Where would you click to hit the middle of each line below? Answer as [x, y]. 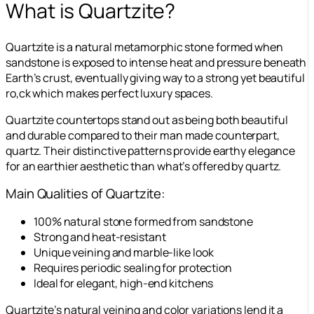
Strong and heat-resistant [100, 237]
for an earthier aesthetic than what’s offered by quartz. [144, 166]
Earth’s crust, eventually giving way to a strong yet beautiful [155, 77]
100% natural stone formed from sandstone [143, 221]
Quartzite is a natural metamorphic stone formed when [144, 47]
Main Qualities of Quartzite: [86, 194]
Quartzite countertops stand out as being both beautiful [147, 120]
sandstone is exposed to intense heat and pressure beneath [156, 62]
